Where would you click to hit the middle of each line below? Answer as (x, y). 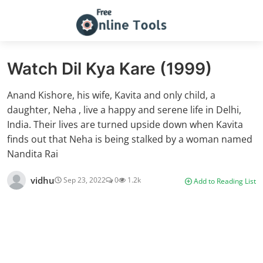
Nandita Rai (33, 154)
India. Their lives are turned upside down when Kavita (125, 124)
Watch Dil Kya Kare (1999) (109, 69)
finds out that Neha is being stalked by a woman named (130, 139)
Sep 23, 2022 (84, 180)
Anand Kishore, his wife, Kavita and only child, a (111, 95)
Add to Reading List (224, 181)
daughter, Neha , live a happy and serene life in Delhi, (124, 110)
